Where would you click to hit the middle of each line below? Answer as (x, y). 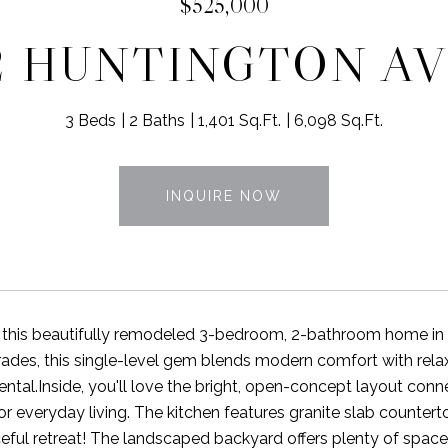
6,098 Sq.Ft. (338, 120)
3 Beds (90, 120)
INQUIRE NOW (224, 196)
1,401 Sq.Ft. (239, 120)
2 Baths (157, 120)
